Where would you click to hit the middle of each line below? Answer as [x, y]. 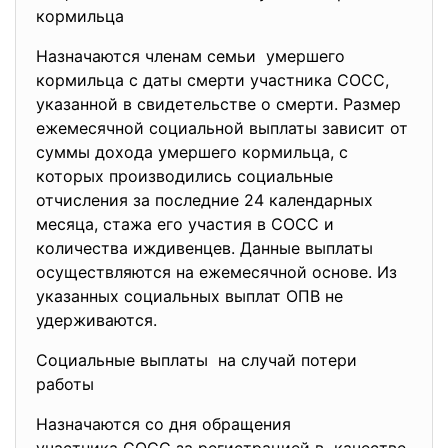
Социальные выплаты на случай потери [196, 360]
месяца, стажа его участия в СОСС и [185, 224]
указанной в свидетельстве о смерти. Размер [218, 104]
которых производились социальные [184, 176]
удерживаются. [99, 320]
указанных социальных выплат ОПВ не [189, 296]
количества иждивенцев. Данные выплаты [207, 248]
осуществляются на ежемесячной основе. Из [216, 272]
